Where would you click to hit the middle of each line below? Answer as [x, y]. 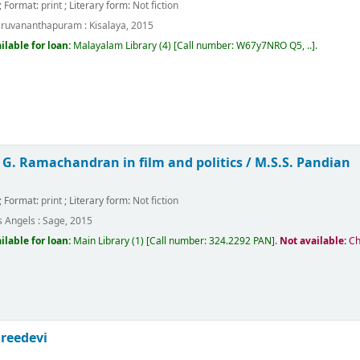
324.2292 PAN [241, 241]
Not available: [315, 241]
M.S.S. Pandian [303, 163]
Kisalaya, [109, 25]
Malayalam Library [115, 46]
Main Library [102, 241]
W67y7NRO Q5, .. [274, 46]
